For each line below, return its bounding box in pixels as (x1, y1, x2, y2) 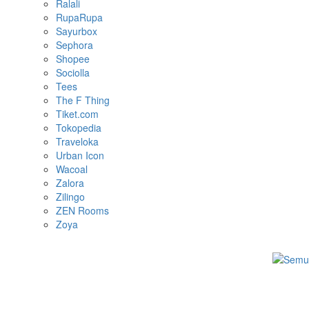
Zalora (56, 176, 84, 190)
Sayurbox (56, 24, 97, 38)
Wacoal (56, 162, 88, 176)
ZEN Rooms (56, 203, 109, 217)
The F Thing (56, 93, 110, 107)
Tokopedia (56, 121, 101, 134)
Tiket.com (56, 107, 99, 121)
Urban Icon (56, 148, 104, 162)
